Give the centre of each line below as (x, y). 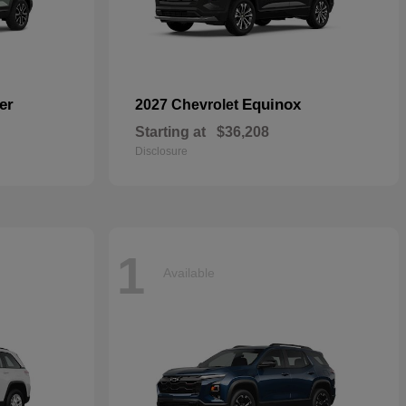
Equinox (271, 105)
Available (189, 272)
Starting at (170, 132)
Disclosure (161, 151)
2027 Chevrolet (188, 105)
